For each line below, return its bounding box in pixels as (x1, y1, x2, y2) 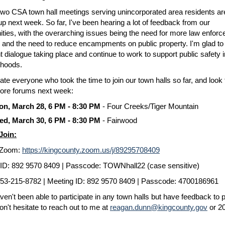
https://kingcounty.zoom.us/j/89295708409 (22, 146, 160, 154)
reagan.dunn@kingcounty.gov (110, 203, 207, 211)
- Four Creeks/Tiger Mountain (100, 102, 198, 110)
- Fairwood (102, 116, 137, 125)
